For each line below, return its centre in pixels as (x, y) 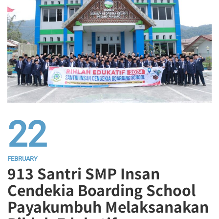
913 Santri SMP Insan (84, 173)
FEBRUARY (22, 158)
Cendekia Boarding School (101, 189)
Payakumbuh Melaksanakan (108, 206)
